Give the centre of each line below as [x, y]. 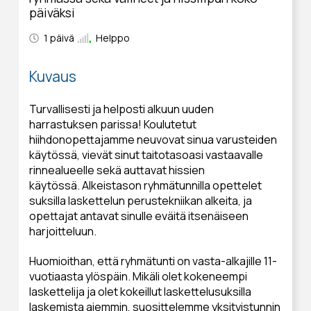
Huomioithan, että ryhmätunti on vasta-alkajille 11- [153, 261]
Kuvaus [52, 77]
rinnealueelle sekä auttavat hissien [117, 170]
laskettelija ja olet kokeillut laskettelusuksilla [140, 292]
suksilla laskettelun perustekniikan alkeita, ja [140, 201]
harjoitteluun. [64, 232]
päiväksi [52, 13]
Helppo [112, 38]
